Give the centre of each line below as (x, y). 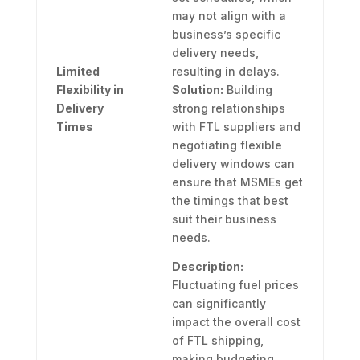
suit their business (224, 219)
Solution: (197, 90)
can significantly (219, 304)
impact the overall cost (236, 322)
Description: (207, 267)
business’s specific (226, 35)
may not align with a (229, 16)
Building (247, 90)
